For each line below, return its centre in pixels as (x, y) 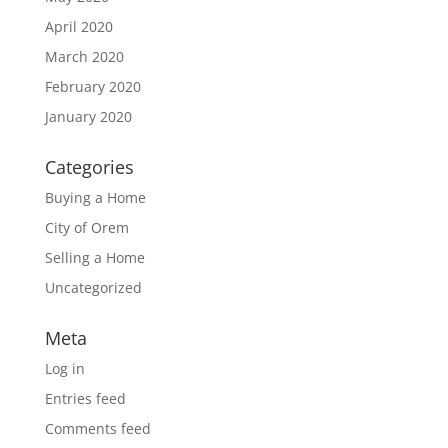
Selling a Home (94, 257)
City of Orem (86, 227)
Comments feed (97, 428)
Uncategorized (93, 287)
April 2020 (78, 26)
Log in (64, 368)
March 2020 (84, 56)
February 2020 (92, 86)
